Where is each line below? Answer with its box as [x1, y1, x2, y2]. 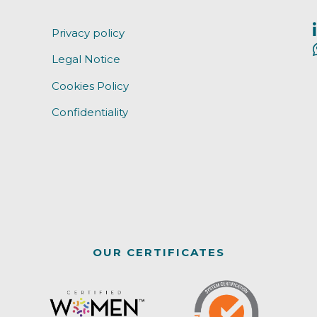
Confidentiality [51, 105, 128, 120]
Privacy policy [51, 25, 125, 40]
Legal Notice [51, 52, 120, 67]
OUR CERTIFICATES [92, 245, 225, 259]
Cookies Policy [51, 79, 129, 93]
